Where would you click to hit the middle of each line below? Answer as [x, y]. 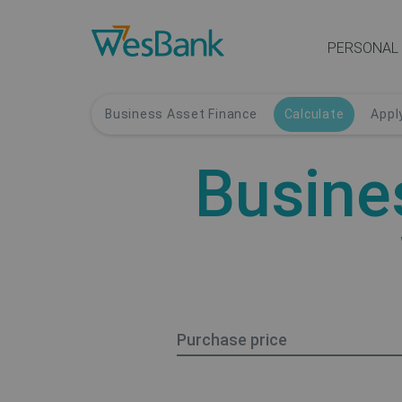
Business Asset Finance [181, 114]
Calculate [314, 114]
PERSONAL [363, 48]
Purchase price [232, 340]
